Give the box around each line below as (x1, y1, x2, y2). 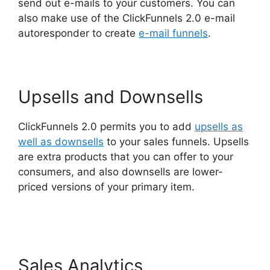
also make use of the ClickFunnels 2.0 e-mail (18, 11, 235, 24)
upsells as (195, 120, 243, 133)
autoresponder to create (18, 27, 139, 39)
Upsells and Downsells (18, 86, 203, 107)
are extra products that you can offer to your (18, 150, 233, 163)
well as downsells (18, 135, 104, 148)
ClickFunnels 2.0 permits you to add (18, 120, 195, 133)
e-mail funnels (139, 27, 208, 39)
